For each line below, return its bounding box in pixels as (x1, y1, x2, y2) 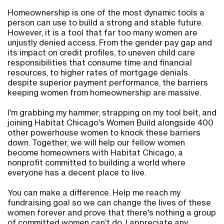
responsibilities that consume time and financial (7, 57, 192, 67)
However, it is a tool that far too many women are (7, 27, 197, 37)
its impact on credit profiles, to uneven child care (7, 47, 195, 57)
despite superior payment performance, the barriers (7, 77, 208, 87)
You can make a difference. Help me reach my (7, 187, 180, 197)
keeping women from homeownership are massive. (7, 87, 201, 97)
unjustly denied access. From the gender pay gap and (7, 37, 212, 47)
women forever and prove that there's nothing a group (7, 207, 216, 217)
